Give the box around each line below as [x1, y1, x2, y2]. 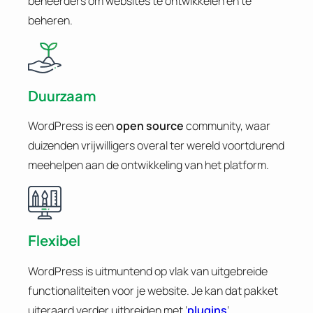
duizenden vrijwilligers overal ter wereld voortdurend [28, 138, 284, 154]
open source [116, 118, 184, 134]
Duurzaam [28, 86, 96, 104]
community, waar [184, 118, 270, 134]
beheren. [28, 12, 73, 28]
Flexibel [28, 231, 80, 249]
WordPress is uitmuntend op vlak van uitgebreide [28, 263, 268, 279]
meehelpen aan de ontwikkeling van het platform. [28, 157, 269, 173]
